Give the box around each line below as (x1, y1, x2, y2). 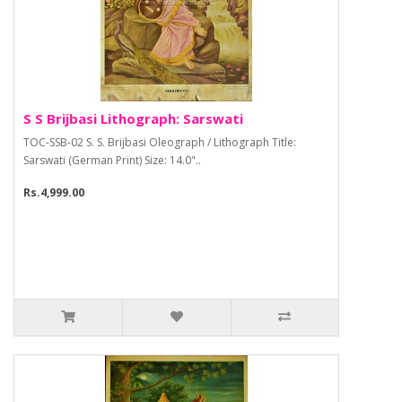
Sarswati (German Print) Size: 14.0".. (23, 153, 201, 169)
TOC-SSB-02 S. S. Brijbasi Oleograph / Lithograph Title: (23, 135, 296, 151)
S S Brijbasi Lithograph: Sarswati (23, 109, 243, 128)
